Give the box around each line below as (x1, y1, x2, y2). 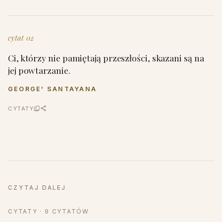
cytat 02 (8, 32, 34, 43)
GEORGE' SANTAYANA (8, 85, 97, 93)
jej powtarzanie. (8, 64, 70, 76)
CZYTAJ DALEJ (8, 184, 66, 191)
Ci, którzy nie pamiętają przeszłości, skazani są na (8, 52, 204, 63)
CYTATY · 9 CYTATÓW (8, 208, 89, 215)
